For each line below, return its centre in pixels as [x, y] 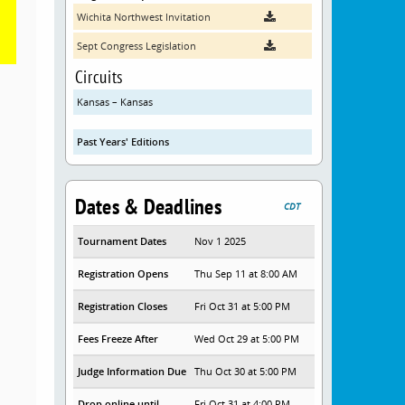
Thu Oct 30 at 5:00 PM [246, 372]
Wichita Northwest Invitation [143, 17]
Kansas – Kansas [114, 102]
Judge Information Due [132, 372]
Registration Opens [122, 274]
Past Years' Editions [122, 142]
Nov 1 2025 [221, 241]
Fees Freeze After [118, 339]
